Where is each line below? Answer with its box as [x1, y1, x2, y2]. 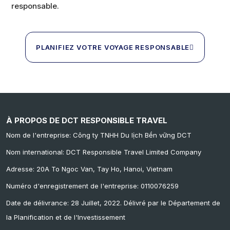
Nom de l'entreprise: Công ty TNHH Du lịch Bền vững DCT [6, 130, 191, 139]
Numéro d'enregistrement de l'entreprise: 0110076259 [6, 181, 179, 190]
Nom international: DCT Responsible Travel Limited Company [6, 147, 201, 156]
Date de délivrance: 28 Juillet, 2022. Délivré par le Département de [6, 198, 220, 207]
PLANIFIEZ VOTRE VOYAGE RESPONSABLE [35, 43, 190, 52]
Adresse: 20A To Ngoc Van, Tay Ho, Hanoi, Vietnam [6, 164, 172, 173]
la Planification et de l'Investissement [6, 213, 125, 221]
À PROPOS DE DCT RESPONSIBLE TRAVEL [6, 115, 167, 125]
